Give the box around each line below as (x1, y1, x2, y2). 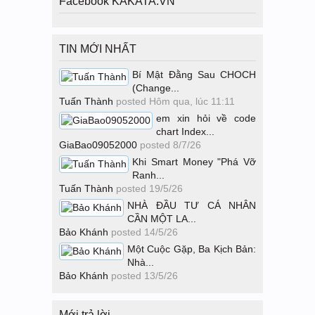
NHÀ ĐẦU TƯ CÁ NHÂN (127, 200, 256, 211)
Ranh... (132, 169, 165, 181)
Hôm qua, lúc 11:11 (149, 96, 235, 107)
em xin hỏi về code (156, 112, 256, 124)
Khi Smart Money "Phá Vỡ (132, 156, 256, 167)
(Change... (132, 82, 179, 94)
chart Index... (156, 126, 214, 137)
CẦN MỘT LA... (127, 213, 196, 224)
